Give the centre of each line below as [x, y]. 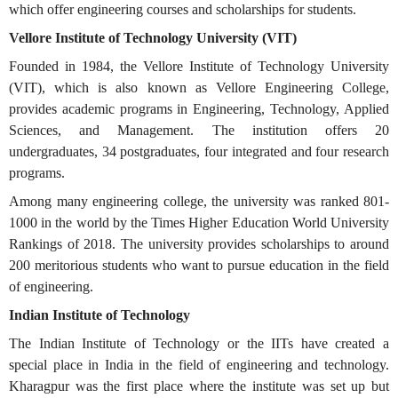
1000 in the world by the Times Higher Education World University [199, 223]
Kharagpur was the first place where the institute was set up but [199, 386]
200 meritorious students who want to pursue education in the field [199, 265]
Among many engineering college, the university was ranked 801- [199, 201]
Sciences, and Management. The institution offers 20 [199, 130]
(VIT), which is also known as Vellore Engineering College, [199, 88]
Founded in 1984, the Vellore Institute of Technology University [199, 66]
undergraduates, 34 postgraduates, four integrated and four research [199, 151]
